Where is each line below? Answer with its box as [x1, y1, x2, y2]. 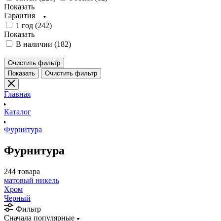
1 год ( [16, 21, 37, 30]
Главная [4, 90, 31, 98]
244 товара [4, 167, 40, 176]
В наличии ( [16, 40, 57, 48]
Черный [4, 193, 31, 202]
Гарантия [4, 11, 35, 20]
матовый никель [4, 176, 59, 184]
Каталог [4, 108, 31, 116]
